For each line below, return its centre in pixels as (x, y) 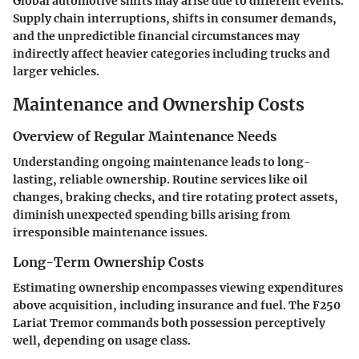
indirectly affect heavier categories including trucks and (171, 54)
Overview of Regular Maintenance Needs (145, 136)
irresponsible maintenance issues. (110, 233)
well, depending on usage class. (102, 341)
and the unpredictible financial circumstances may (156, 36)
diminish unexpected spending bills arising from (151, 215)
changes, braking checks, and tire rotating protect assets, (175, 198)
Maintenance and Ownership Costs (159, 105)
